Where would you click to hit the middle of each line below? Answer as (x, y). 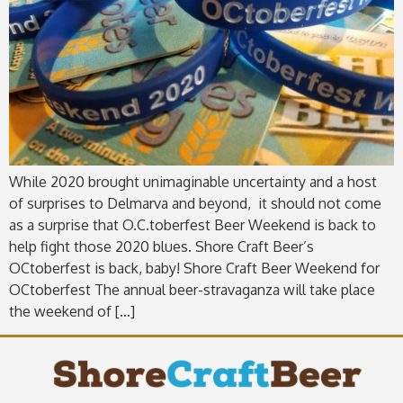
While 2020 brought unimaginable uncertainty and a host (193, 182)
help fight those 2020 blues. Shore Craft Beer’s (161, 246)
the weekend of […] (72, 311)
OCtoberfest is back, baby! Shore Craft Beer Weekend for (194, 268)
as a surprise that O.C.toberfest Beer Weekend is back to (193, 225)
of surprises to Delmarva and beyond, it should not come (195, 203)
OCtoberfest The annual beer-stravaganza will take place (192, 290)
